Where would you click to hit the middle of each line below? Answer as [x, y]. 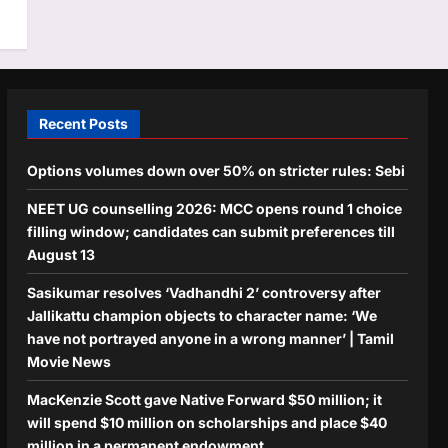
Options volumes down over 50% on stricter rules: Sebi [215, 170]
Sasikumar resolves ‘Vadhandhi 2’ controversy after [203, 292]
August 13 [60, 254]
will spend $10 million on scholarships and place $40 [206, 422]
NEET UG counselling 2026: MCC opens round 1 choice [214, 208]
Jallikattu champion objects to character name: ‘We [201, 315]
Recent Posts [83, 123]
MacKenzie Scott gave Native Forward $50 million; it [204, 399]
